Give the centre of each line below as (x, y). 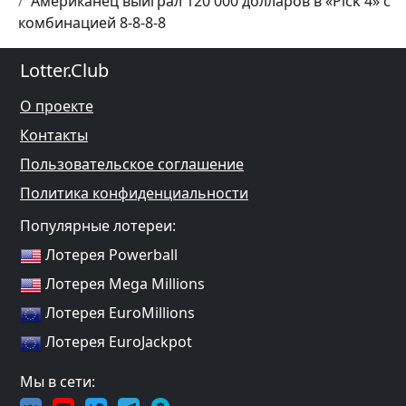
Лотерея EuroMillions (120, 313)
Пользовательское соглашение (132, 164)
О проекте (57, 106)
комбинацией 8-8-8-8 (92, 23)
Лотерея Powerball (111, 255)
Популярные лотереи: (98, 226)
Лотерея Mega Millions (125, 284)
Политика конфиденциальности (134, 193)
